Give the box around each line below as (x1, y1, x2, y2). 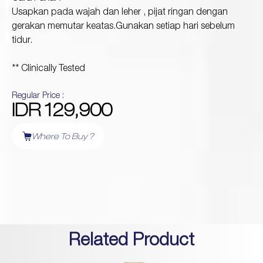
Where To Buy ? (32, 133, 94, 141)
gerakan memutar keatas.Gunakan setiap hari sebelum (12, 22, 235, 32)
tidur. (12, 36, 32, 46)
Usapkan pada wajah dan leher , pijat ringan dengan (12, 8, 228, 18)
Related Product (68, 232, 194, 251)
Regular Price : (12, 92, 64, 100)
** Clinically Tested (12, 64, 85, 74)
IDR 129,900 (12, 103, 112, 122)
